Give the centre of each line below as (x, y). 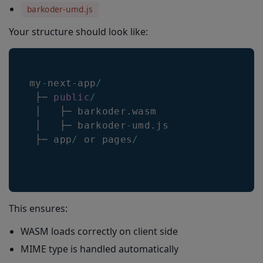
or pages (105, 139)
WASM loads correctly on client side (99, 231)
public (72, 97)
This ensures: (38, 208)
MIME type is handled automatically (100, 249)
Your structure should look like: (78, 32)
